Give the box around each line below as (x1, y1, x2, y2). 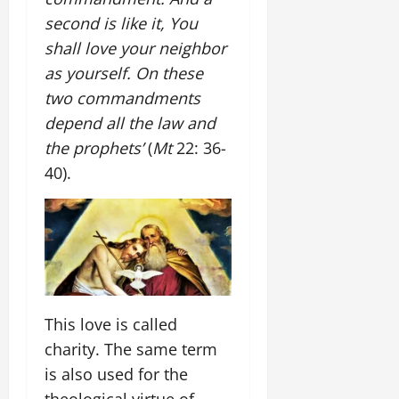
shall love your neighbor (45, 37, 226, 59)
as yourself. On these (45, 62, 203, 84)
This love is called (45, 313, 177, 335)
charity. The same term (45, 338, 217, 360)
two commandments (45, 87, 200, 109)
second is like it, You (45, 12, 198, 34)
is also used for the (45, 362, 188, 385)
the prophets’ (45, 137, 143, 159)
